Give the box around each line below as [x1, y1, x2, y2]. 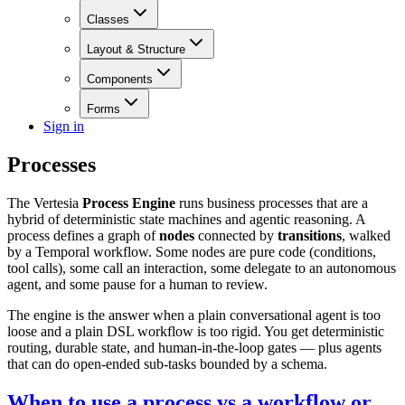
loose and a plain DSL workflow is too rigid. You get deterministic [7, 324, 384, 340]
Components [87, 72, 153, 87]
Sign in [43, 118, 84, 135]
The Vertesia [7, 195, 82, 212]
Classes [87, 13, 129, 27]
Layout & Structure [87, 42, 185, 57]
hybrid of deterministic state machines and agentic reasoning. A [7, 212, 365, 228]
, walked [342, 228, 391, 244]
